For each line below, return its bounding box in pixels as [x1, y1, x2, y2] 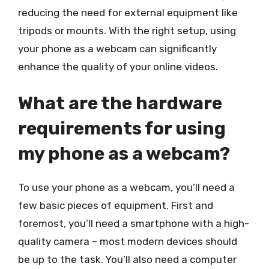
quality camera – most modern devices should [18, 235, 237, 247]
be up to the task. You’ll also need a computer [18, 253, 237, 265]
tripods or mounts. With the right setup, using [18, 24, 236, 37]
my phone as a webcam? [18, 143, 230, 165]
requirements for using [18, 118, 226, 139]
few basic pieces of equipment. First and [18, 199, 213, 211]
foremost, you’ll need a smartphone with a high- [18, 217, 249, 229]
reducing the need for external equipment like [18, 6, 238, 19]
